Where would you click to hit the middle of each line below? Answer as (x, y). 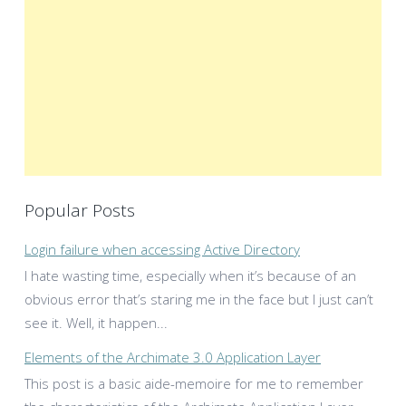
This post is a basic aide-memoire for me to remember (194, 383)
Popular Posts (80, 210)
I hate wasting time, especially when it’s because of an (190, 275)
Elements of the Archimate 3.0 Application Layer (173, 357)
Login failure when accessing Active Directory (162, 249)
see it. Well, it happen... (96, 322)
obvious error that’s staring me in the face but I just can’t (199, 299)
